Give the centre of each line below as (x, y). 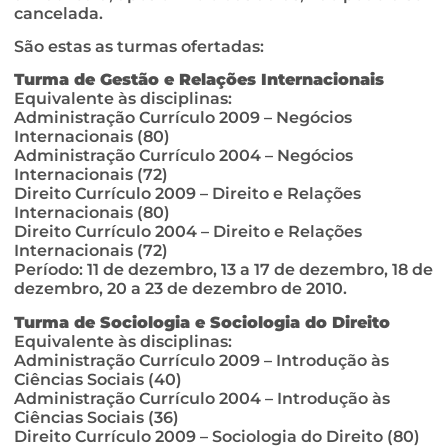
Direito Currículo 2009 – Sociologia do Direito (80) (217, 436)
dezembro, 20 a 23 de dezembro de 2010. (180, 289)
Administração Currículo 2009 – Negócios (183, 118)
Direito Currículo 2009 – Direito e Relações (187, 194)
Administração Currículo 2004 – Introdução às (202, 398)
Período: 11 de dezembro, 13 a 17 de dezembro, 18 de (223, 270)
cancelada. (58, 13)
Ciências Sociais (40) (98, 379)
